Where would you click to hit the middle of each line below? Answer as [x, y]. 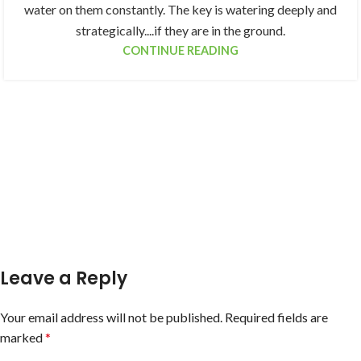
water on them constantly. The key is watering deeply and [180, 10]
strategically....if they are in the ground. [180, 31]
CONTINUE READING [180, 51]
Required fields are [276, 317]
